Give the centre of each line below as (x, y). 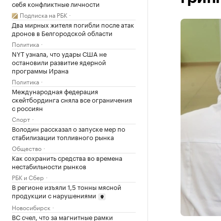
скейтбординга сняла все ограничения (72, 99)
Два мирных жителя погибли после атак (73, 24)
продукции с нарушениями (54, 195)
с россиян (27, 108)
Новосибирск (31, 207)
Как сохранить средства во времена (67, 157)
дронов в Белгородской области (62, 33)
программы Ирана (40, 70)
